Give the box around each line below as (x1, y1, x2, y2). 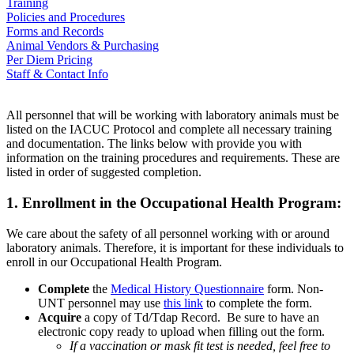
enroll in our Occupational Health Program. (6, 254, 222, 269)
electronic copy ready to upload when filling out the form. (38, 324, 325, 338)
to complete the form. (203, 296, 312, 310)
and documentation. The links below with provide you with (6, 137, 302, 151)
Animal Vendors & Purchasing (6, 39, 159, 53)
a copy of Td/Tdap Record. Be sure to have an (81, 310, 319, 324)
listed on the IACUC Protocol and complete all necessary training (6, 122, 332, 137)
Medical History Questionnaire (111, 281, 264, 296)
